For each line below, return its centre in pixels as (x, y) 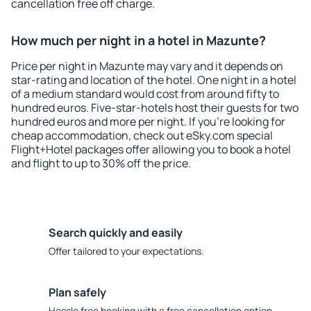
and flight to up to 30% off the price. (101, 163)
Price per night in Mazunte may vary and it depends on (147, 66)
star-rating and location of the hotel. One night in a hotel (154, 80)
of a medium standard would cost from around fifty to (145, 94)
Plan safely (77, 292)
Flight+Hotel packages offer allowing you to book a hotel (151, 149)
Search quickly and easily (116, 233)
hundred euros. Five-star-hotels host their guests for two (155, 108)
